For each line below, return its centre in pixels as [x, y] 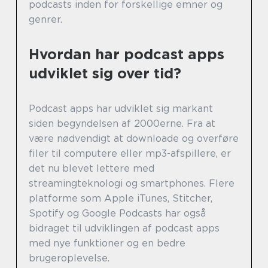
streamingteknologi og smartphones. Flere [132, 184]
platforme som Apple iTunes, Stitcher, [121, 199]
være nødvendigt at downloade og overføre [134, 139]
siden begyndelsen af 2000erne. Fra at [122, 124]
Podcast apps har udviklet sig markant [121, 109]
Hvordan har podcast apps [127, 54]
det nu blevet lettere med [92, 169]
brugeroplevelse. [69, 258]
